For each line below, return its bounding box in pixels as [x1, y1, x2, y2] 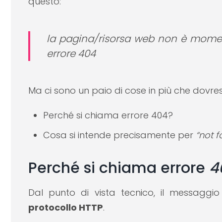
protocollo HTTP [28, 201, 103, 214]
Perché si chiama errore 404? [43, 109, 173, 122]
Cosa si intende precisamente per [43, 129, 196, 142]
